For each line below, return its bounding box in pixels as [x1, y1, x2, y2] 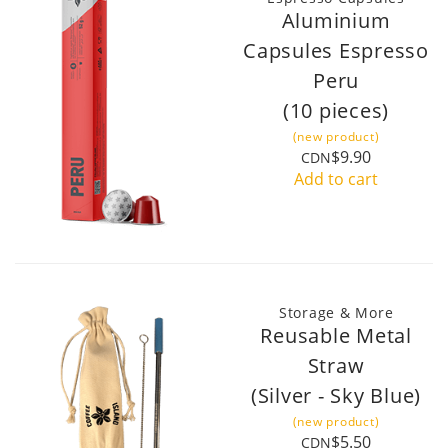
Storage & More [278, 302, 394, 322]
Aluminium [281, 6, 391, 34]
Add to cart [294, 167, 378, 190]
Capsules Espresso [243, 36, 429, 64]
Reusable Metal [260, 321, 412, 349]
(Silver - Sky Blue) [250, 381, 422, 409]
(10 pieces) [282, 96, 390, 124]
